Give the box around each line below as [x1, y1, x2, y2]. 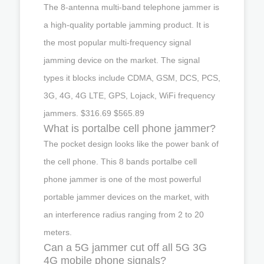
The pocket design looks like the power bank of [44, 138, 219, 148]
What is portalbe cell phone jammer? [44, 122, 216, 134]
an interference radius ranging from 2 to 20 [44, 209, 204, 219]
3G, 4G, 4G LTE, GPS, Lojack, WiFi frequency [44, 90, 215, 100]
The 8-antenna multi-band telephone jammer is [44, 2, 219, 12]
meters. [44, 227, 72, 237]
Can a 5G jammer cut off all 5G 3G [44, 241, 207, 253]
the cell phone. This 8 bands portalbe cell [44, 156, 197, 166]
